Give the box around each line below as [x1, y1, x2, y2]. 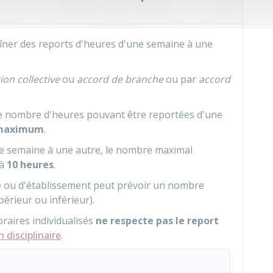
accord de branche [77, 73, 163, 86]
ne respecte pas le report [96, 214, 219, 227]
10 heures [7, 158, 54, 171]
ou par [163, 73, 199, 86]
